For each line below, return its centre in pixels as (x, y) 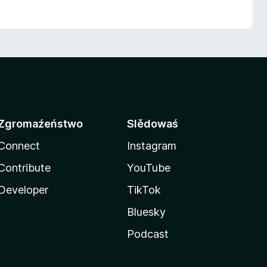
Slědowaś (153, 124)
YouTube (149, 168)
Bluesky (146, 212)
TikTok (144, 190)
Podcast (148, 234)
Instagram (152, 146)
